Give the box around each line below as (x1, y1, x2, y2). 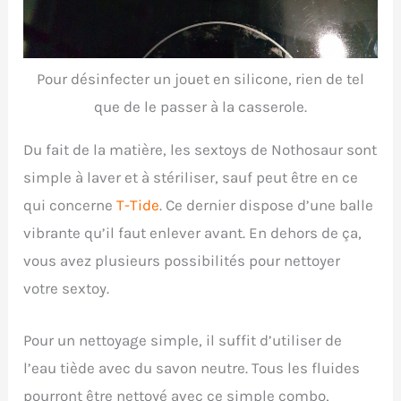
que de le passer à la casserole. (94, 98, 307, 116)
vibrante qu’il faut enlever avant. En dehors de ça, (23, 224, 363, 243)
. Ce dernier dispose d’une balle (159, 196, 374, 215)
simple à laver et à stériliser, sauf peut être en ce (23, 168, 359, 187)
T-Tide (116, 196, 160, 215)
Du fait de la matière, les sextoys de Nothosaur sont (23, 141, 378, 159)
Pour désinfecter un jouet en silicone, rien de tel (37, 70, 364, 89)
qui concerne (23, 196, 117, 215)
